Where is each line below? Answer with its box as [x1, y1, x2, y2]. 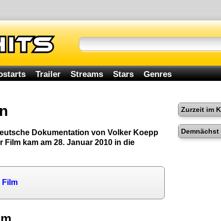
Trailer [35, 69, 61, 79]
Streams [71, 69, 104, 79]
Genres [144, 69, 172, 79]
